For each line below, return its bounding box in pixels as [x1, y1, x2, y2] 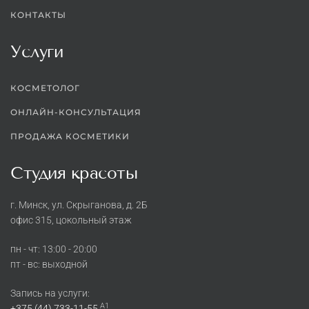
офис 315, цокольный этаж [10, 215, 132, 226]
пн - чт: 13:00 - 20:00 [10, 243, 97, 255]
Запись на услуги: [10, 288, 90, 299]
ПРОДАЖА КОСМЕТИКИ [10, 131, 130, 142]
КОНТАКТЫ [10, 10, 66, 21]
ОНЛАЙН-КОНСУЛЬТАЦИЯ [10, 107, 141, 118]
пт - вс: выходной [10, 259, 88, 270]
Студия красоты [10, 163, 137, 183]
